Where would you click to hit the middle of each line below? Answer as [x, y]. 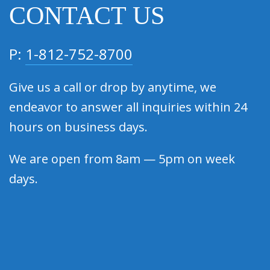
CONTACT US [87, 16]
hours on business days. [78, 127]
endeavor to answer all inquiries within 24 [128, 107]
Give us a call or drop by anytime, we [113, 87]
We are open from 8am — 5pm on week [122, 159]
